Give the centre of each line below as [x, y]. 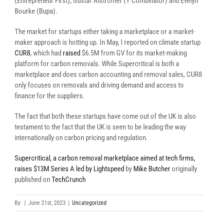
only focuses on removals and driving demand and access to [99, 85]
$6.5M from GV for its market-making [134, 53]
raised [72, 53]
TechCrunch [69, 180]
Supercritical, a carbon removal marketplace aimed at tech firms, [105, 158]
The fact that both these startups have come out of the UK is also [105, 116]
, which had [46, 53]
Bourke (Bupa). [36, 11]
